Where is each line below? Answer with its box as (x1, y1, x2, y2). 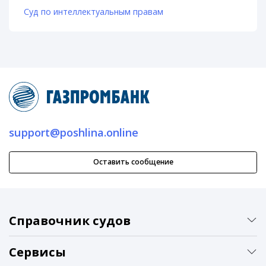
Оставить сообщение (93, 157, 173, 167)
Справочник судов (9, 211, 131, 229)
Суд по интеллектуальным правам (23, 6, 163, 18)
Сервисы (9, 243, 66, 261)
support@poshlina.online (9, 125, 138, 140)
